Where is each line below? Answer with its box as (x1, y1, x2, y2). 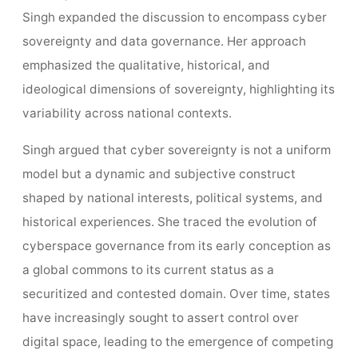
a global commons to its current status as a (22, 261, 274, 277)
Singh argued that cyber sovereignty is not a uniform (22, 141, 331, 157)
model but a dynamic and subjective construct (22, 165, 296, 181)
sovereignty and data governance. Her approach (22, 34, 306, 50)
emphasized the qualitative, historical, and (22, 58, 270, 74)
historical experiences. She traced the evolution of (22, 213, 317, 229)
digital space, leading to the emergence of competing (22, 333, 333, 349)
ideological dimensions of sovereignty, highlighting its (22, 82, 335, 97)
